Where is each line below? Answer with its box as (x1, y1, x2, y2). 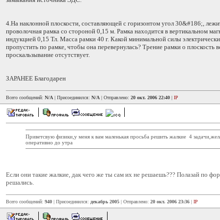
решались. (6, 179, 34, 186)
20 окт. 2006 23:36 (150, 199, 190, 204)
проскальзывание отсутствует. (6, 51, 90, 58)
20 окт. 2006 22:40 (131, 95, 170, 100)
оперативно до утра (26, 139, 73, 145)
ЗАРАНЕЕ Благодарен (6, 75, 66, 82)
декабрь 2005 (90, 199, 119, 204)
